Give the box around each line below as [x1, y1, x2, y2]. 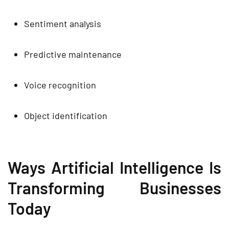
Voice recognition [24, 79, 96, 90]
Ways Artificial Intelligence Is [8, 157, 221, 177]
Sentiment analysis [24, 17, 101, 29]
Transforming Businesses [8, 177, 221, 197]
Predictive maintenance [24, 48, 122, 60]
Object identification [24, 109, 107, 121]
